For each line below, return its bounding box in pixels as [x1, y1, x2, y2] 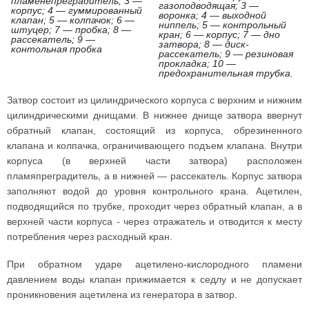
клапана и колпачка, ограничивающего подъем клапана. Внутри [7, 140, 302, 151]
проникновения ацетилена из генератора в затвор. [7, 289, 237, 300]
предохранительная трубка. [159, 68, 293, 79]
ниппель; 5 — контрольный [159, 19, 286, 30]
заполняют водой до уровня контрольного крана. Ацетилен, [7, 186, 302, 197]
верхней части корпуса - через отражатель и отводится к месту [7, 216, 302, 227]
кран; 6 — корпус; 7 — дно [159, 29, 280, 40]
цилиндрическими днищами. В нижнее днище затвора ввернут [7, 110, 302, 121]
